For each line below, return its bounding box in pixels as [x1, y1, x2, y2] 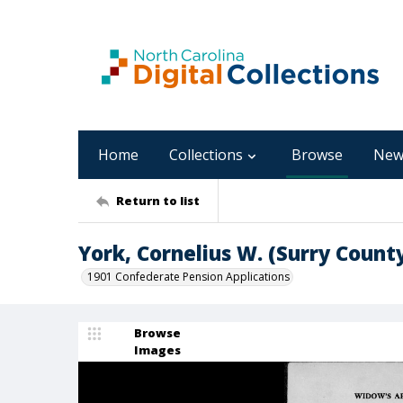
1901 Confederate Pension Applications [87, 269, 290, 284]
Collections [169, 145, 243, 165]
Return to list [116, 192, 200, 209]
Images [134, 342, 181, 358]
